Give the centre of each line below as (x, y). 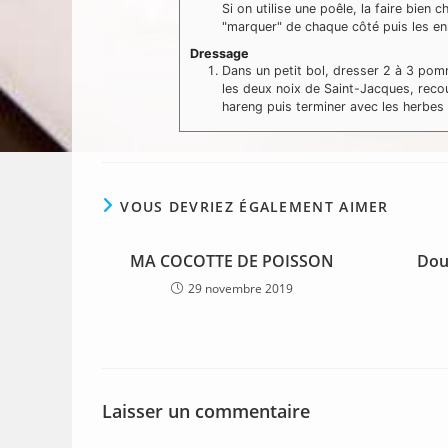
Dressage (219, 53)
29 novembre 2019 (240, 288)
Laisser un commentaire (206, 410)
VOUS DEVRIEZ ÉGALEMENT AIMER (254, 206)
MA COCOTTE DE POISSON (231, 260)
